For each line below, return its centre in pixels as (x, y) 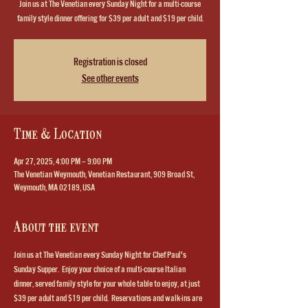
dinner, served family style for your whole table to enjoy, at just (108, 284)
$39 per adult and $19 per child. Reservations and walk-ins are (109, 298)
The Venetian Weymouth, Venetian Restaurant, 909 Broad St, (104, 174)
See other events (110, 78)
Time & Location (58, 135)
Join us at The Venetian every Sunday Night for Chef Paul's (101, 255)
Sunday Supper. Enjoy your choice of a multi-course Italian (100, 269)
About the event (56, 228)
